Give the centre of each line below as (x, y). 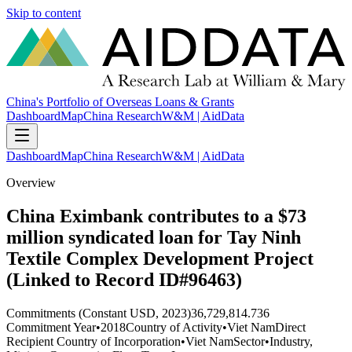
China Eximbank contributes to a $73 (156, 216)
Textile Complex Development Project (160, 259)
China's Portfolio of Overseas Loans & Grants (120, 102)
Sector (249, 341)
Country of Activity (174, 327)
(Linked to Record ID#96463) (124, 280)
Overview (31, 183)
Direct (290, 327)
